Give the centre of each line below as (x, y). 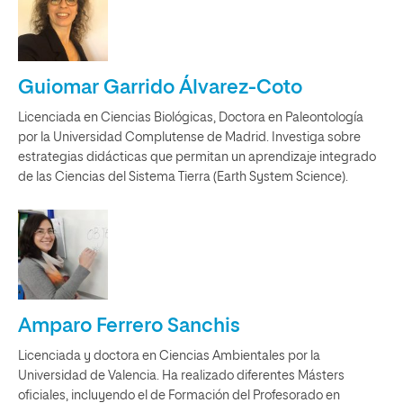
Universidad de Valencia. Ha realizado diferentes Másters (181, 376)
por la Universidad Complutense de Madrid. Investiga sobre (189, 138)
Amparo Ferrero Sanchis (129, 327)
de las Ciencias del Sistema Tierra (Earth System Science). (183, 177)
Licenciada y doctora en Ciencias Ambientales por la (169, 356)
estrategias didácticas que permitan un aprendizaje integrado (197, 157)
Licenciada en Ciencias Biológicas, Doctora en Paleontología (191, 118)
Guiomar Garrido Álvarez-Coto (160, 88)
